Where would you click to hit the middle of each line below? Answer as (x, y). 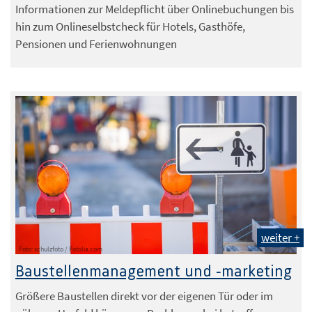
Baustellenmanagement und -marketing (154, 272)
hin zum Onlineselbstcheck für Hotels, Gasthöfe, (130, 26)
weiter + (280, 238)
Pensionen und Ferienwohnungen (96, 44)
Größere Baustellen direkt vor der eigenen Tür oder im (144, 296)
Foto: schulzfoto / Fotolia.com (61, 249)
